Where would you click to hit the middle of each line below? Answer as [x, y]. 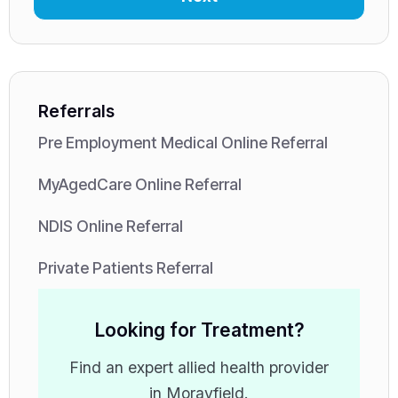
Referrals [76, 111]
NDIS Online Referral [111, 227]
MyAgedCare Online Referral [140, 185]
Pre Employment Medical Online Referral [183, 143]
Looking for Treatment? [199, 330]
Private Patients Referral [126, 268]
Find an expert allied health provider [199, 368]
